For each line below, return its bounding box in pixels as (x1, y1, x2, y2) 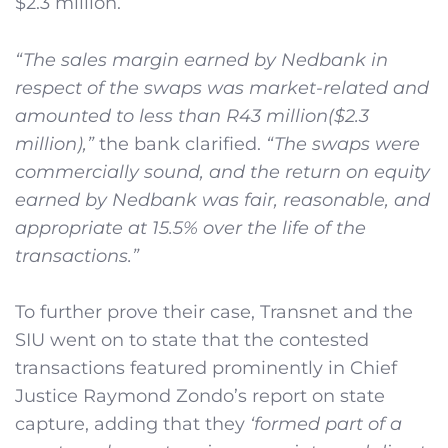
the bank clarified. (94, 132, 266, 155)
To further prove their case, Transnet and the (15, 301, 413, 324)
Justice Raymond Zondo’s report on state (15, 385, 385, 408)
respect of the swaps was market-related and (15, 76, 429, 99)
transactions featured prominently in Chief (15, 357, 397, 380)
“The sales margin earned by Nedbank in (15, 48, 388, 71)
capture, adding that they (15, 413, 250, 436)
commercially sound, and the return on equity (15, 160, 430, 183)
